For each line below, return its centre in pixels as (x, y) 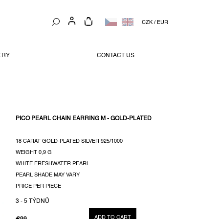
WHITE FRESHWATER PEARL (52, 164)
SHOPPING (113, 23)
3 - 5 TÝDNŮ (32, 202)
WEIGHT (26, 153)
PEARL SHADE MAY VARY (47, 175)
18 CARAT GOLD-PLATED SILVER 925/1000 (70, 142)
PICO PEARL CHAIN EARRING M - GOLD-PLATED (83, 119)
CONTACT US (115, 56)
